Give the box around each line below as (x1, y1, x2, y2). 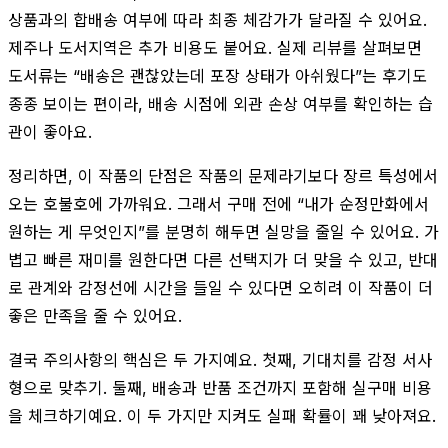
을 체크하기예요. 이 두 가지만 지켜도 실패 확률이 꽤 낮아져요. (8, 405, 436, 426)
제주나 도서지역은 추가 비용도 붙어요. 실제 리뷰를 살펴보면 (8, 37, 422, 58)
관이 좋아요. (8, 121, 92, 142)
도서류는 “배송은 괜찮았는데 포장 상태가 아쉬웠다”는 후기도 (8, 65, 427, 86)
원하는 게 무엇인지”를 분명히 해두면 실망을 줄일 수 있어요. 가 (8, 221, 439, 242)
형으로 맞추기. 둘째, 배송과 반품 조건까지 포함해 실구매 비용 (8, 377, 432, 398)
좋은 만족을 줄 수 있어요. (8, 305, 182, 326)
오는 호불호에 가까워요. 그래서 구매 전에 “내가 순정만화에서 (8, 193, 429, 214)
